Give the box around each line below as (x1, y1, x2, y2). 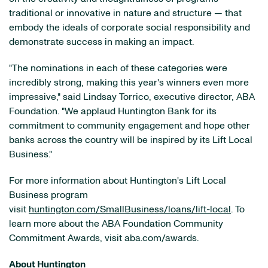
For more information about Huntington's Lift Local (9, 176, 226, 185)
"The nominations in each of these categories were (9, 63, 227, 73)
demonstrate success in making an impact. (9, 37, 194, 47)
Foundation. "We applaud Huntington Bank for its (9, 106, 217, 116)
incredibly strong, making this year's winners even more (9, 78, 249, 87)
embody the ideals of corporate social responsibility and (9, 23, 250, 32)
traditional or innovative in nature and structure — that (9, 8, 242, 18)
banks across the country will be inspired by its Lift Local (9, 135, 252, 145)
